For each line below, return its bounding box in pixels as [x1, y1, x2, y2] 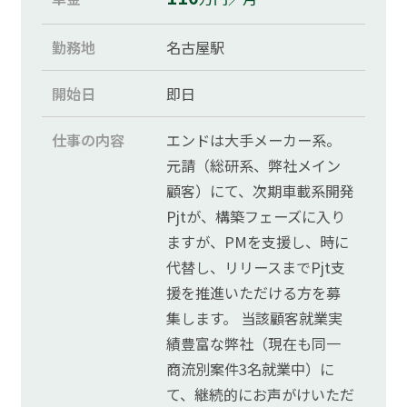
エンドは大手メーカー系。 [166, 129, 342, 152]
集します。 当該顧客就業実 [166, 307, 343, 330]
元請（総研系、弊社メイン [166, 154, 342, 177]
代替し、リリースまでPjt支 [166, 256, 346, 279]
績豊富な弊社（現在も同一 [166, 333, 342, 355]
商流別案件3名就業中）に [166, 358, 335, 381]
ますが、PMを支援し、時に [166, 231, 350, 253]
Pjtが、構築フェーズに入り [166, 205, 346, 228]
